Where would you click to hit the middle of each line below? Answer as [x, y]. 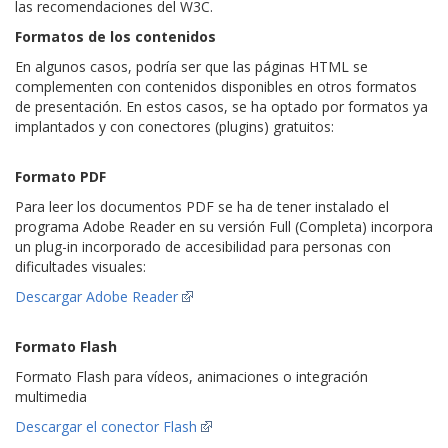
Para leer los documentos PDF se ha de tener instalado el [202, 206]
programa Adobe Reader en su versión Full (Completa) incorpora [224, 226]
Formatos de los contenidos [115, 36]
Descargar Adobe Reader [96, 296]
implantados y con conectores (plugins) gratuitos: [174, 126]
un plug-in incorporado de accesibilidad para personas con [203, 246]
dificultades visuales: [80, 266]
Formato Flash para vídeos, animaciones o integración [191, 376]
